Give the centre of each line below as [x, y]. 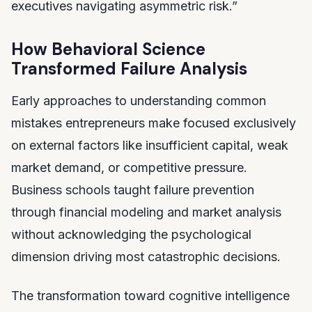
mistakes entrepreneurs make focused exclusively [154, 123]
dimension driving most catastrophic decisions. [146, 257]
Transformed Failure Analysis [129, 69]
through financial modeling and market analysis [146, 212]
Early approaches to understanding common [139, 101]
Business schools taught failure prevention [133, 190]
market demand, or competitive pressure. [129, 167]
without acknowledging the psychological [131, 234]
